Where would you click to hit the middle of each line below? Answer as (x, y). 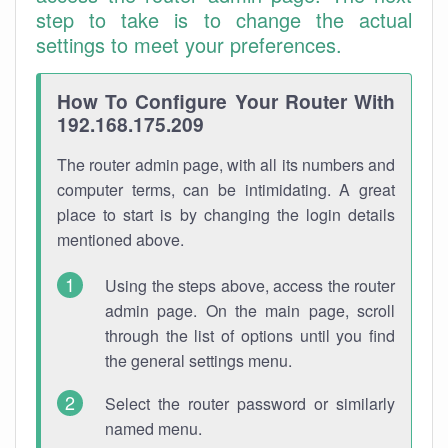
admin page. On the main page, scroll (250, 310)
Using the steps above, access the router (250, 285)
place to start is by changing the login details (226, 214)
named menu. (153, 428)
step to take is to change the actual (224, 19)
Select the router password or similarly (250, 403)
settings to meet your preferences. (189, 44)
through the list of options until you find (250, 335)
